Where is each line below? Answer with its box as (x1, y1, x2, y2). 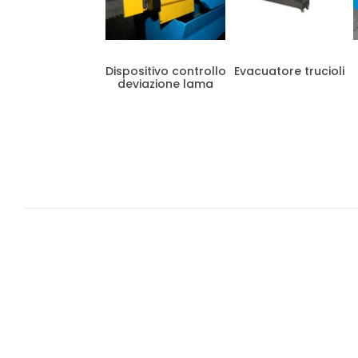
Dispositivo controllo (105, 63, 226, 80)
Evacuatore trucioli (234, 63, 344, 80)
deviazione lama (117, 76, 213, 93)
